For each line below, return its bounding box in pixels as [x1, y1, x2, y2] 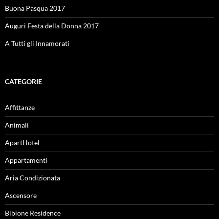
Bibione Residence [5, 208, 61, 217]
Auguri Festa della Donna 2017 [5, 21, 99, 30]
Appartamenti [5, 155, 47, 164]
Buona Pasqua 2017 [5, 3, 65, 12]
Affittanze [5, 103, 35, 111]
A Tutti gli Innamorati [5, 39, 69, 47]
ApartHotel [5, 138, 40, 147]
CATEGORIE [5, 77, 42, 86]
